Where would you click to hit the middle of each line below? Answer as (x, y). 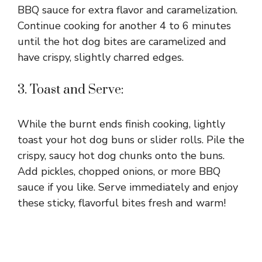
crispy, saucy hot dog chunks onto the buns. (121, 155)
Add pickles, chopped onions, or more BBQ (119, 171)
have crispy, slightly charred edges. (101, 57)
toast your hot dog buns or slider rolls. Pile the (131, 139)
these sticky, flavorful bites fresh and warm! (122, 203)
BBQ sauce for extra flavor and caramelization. (127, 10)
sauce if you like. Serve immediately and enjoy (128, 187)
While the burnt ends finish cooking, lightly (121, 124)
